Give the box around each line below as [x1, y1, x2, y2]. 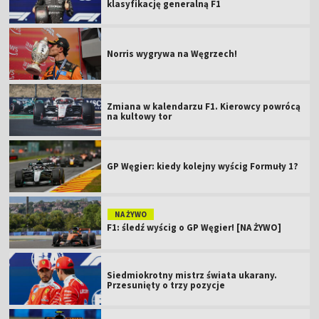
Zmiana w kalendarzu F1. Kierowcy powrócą [107, 100, 301, 113]
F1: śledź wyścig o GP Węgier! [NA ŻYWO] [107, 221, 282, 234]
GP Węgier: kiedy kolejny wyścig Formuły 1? [107, 159, 299, 172]
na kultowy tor [107, 110, 172, 122]
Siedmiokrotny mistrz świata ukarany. [107, 268, 278, 281]
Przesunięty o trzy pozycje [107, 278, 226, 291]
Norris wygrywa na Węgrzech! [107, 47, 238, 60]
